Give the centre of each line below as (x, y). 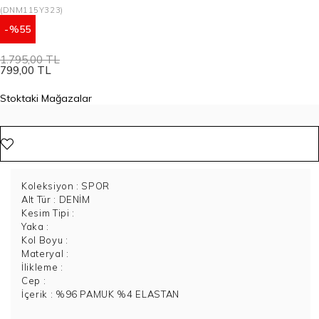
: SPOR (92, 186)
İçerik (35, 294)
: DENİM (70, 199)
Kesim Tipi (46, 213)
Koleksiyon (48, 186)
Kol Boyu (42, 240)
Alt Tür (36, 199)
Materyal (43, 253)
